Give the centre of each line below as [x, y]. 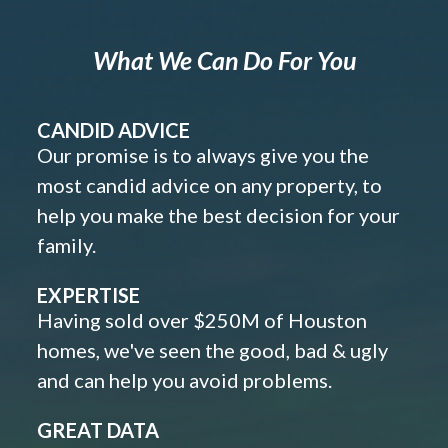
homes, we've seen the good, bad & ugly [212, 350]
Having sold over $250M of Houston [202, 320]
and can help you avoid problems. [184, 380]
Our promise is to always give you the [203, 155]
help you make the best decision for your [218, 215]
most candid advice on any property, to [209, 185]
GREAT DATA [98, 430]
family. [66, 245]
